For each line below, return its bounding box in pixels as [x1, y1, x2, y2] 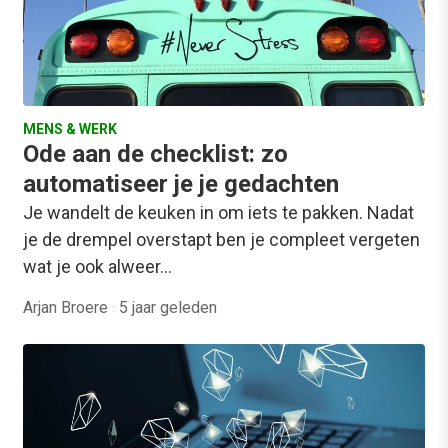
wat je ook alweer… [23, 256, 172, 278]
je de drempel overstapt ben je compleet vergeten [23, 229, 420, 251]
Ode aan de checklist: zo [23, 140, 288, 169]
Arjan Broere [23, 298, 112, 318]
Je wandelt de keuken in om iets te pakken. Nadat [23, 202, 414, 224]
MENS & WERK [23, 121, 117, 138]
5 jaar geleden [119, 298, 217, 318]
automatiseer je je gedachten [23, 170, 339, 199]
